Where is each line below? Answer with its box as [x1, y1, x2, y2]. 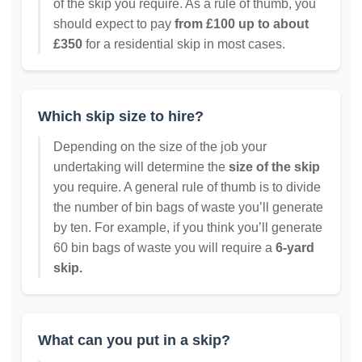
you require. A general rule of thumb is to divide [53, 180, 321, 195]
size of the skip [229, 160, 320, 175]
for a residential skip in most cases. [82, 37, 285, 52]
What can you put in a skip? [38, 332, 230, 349]
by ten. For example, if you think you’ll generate [53, 221, 322, 235]
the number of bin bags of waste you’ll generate [53, 200, 323, 215]
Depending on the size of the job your [53, 140, 267, 154]
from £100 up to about [175, 17, 309, 32]
